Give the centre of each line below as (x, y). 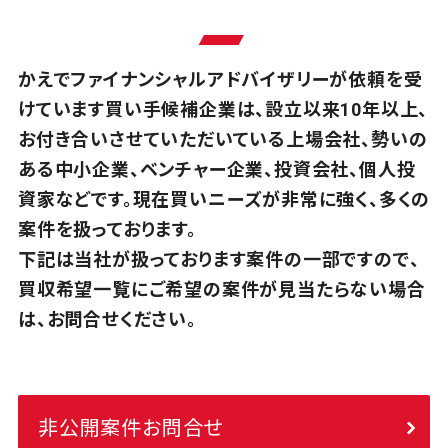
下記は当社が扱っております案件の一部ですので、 (218, 260)
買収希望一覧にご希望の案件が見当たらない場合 (221, 290)
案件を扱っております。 (107, 230)
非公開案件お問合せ (130, 427)
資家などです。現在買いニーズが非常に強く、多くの (224, 200)
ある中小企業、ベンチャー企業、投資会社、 (188, 170)
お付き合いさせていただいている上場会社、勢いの (222, 140)
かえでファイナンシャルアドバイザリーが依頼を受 (220, 80)
